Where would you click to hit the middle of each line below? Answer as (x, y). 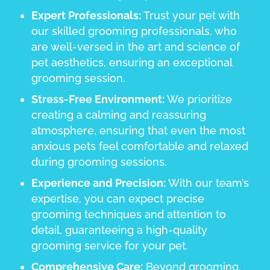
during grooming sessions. (99, 162)
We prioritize (199, 99)
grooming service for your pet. (110, 245)
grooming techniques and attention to (129, 214)
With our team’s (208, 183)
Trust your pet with (191, 15)
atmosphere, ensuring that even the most (139, 130)
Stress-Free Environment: (98, 99)
